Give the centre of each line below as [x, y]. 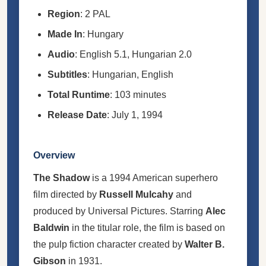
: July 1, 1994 [135, 115]
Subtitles [67, 74]
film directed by [66, 194]
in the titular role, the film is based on [147, 227]
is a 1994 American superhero [154, 178]
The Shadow [61, 178]
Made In [65, 34]
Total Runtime [79, 94]
